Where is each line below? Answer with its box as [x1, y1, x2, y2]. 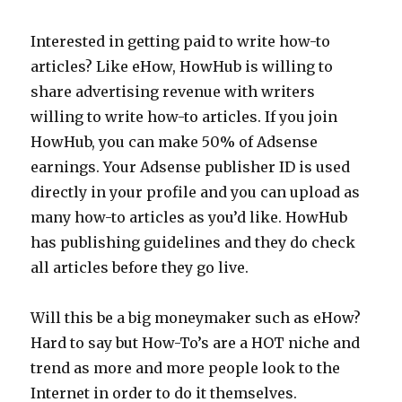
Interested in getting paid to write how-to [31, 32, 331, 50]
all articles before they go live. [31, 258, 249, 276]
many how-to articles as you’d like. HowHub [31, 208, 348, 226]
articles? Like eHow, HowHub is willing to [31, 57, 334, 75]
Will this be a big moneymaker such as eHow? [31, 309, 362, 327]
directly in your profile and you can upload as [31, 183, 361, 201]
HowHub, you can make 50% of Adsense [31, 133, 319, 151]
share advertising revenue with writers [31, 83, 316, 100]
